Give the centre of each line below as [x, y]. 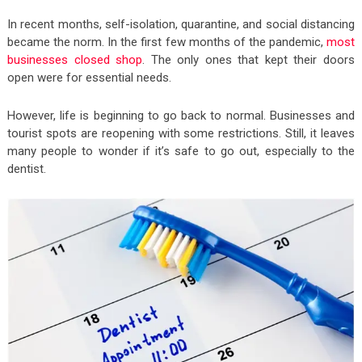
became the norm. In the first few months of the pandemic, [167, 42]
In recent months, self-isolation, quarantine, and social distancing [181, 24]
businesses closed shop [75, 59]
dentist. [26, 168]
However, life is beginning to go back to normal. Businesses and [181, 115]
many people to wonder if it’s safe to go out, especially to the [181, 151]
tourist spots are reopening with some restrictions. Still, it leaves [181, 133]
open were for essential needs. [89, 77]
